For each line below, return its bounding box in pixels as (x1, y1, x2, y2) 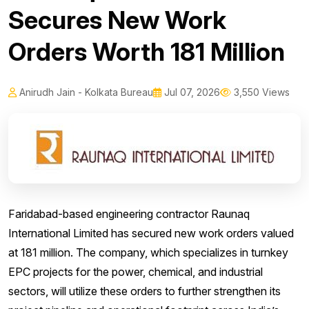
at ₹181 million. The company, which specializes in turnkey (8, 246, 288, 260)
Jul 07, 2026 (161, 86, 220, 99)
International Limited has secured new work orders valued (8, 226, 294, 241)
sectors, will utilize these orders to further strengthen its (8, 284, 281, 299)
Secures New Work (8, 5, 226, 36)
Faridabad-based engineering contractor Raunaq (8, 207, 250, 221)
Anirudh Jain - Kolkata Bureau (17, 86, 153, 99)
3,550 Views (231, 86, 290, 99)
